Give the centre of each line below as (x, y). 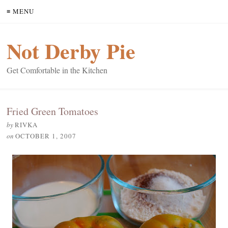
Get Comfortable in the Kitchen (57, 70)
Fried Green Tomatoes (52, 111)
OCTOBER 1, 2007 (46, 136)
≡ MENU (20, 11)
